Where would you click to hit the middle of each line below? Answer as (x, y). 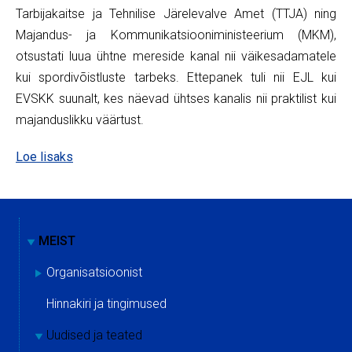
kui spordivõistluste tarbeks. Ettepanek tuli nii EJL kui (176, 78)
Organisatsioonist (94, 273)
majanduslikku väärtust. (80, 120)
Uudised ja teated (94, 335)
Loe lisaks (44, 157)
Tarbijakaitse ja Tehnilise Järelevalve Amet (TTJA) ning (176, 14)
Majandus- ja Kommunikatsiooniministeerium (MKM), (176, 35)
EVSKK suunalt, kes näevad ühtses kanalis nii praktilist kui (176, 99)
